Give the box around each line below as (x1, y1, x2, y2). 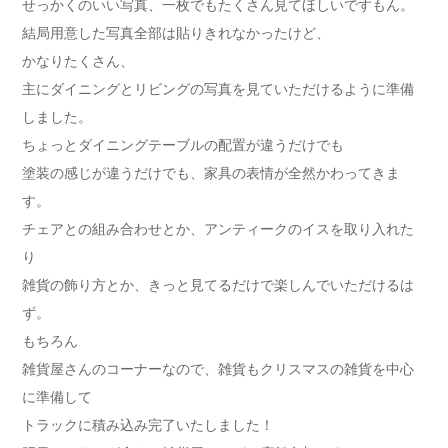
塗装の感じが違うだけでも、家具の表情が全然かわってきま (22, 165, 400, 182)
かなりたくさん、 (22, 53, 134, 70)
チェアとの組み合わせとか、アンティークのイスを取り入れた (22, 221, 414, 238)
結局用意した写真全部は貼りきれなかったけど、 (22, 25, 330, 42)
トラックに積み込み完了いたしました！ (22, 417, 274, 434)
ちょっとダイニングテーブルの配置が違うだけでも (22, 137, 344, 154)
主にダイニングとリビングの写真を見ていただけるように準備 (22, 81, 414, 98)
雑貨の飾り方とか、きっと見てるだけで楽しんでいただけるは (22, 277, 414, 294)
